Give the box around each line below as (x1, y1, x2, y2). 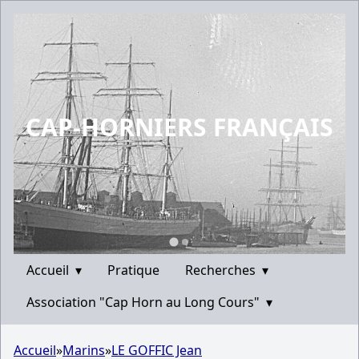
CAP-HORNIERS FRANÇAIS (26, 111, 333, 143)
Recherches (185, 261, 259, 279)
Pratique (107, 261, 159, 279)
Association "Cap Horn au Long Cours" (26, 293, 263, 311)
